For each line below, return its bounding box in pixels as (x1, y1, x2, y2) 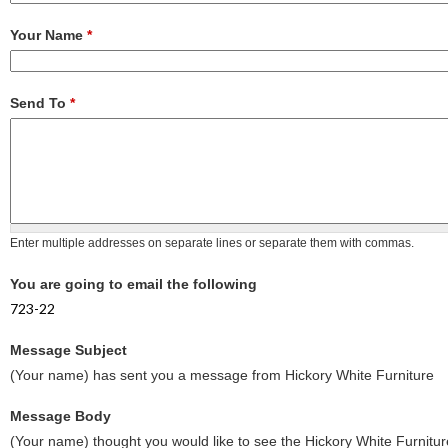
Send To (10, 94, 70, 111)
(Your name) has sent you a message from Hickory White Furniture (10, 366, 434, 383)
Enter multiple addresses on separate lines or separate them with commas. (10, 235, 414, 250)
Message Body (10, 407, 111, 424)
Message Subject (10, 341, 127, 358)
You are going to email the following (10, 275, 257, 292)
